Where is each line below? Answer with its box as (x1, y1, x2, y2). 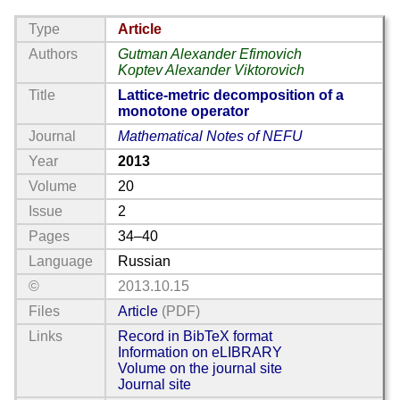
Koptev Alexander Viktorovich (118, 62, 305, 79)
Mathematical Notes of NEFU (118, 129, 304, 145)
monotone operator (118, 104, 250, 120)
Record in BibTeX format (113, 329, 276, 345)
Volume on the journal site (113, 361, 286, 377)
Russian (118, 254, 171, 270)
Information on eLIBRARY (113, 345, 286, 361)
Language (29, 254, 94, 270)
